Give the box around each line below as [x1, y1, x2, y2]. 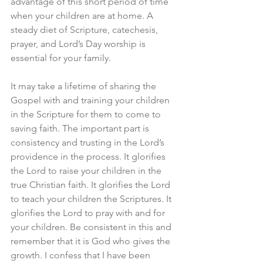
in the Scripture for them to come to [11, 109, 163, 120]
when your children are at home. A [11, 10, 156, 21]
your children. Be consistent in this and [11, 221, 174, 232]
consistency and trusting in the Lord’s [11, 137, 167, 148]
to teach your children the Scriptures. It [11, 193, 174, 204]
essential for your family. [11, 52, 111, 63]
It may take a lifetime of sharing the [11, 80, 159, 92]
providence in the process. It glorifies [11, 151, 168, 162]
